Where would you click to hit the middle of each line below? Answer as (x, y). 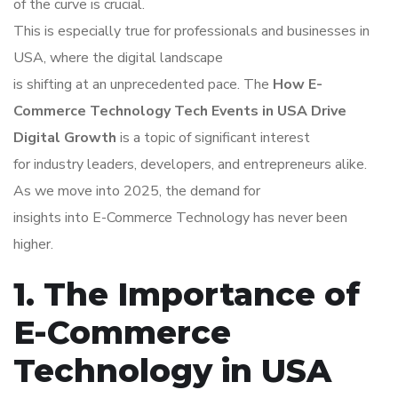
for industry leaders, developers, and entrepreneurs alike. (190, 165)
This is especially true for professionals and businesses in (191, 32)
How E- (298, 85)
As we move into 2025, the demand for (137, 191)
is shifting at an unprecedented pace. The (143, 85)
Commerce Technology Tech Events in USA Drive (180, 111)
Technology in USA (172, 371)
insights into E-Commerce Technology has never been (180, 218)
